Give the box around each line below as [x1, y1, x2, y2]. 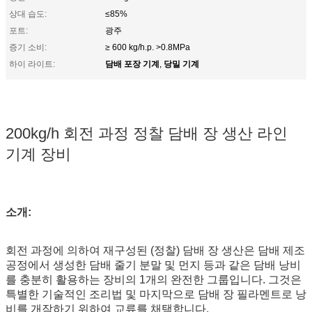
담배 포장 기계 [105, 56, 159, 70]
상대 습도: [9, 8, 47, 19]
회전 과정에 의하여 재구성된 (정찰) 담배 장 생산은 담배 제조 [6, 244, 305, 256]
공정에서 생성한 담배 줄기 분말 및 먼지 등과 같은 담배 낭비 [6, 258, 301, 271]
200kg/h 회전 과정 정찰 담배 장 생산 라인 [6, 124, 288, 142]
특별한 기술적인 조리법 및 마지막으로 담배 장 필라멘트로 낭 [6, 288, 306, 300]
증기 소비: [9, 42, 47, 52]
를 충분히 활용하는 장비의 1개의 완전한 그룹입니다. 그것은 [6, 273, 302, 286]
